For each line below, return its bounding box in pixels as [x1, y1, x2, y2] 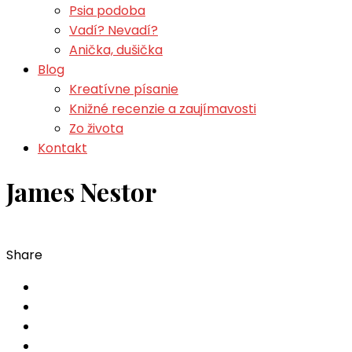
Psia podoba [69, 2, 145, 20]
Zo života [69, 119, 123, 137]
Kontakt [38, 139, 87, 157]
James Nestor [6, 174, 156, 209]
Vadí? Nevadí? [69, 21, 158, 39]
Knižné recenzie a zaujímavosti [69, 100, 256, 118]
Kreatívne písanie [69, 80, 178, 98]
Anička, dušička [69, 41, 163, 59]
